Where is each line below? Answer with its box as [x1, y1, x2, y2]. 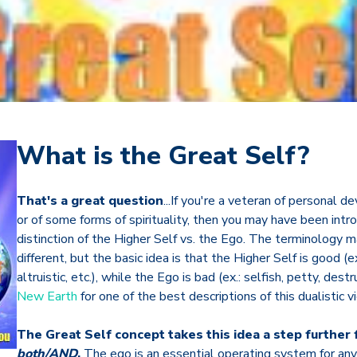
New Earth [17, 287, 77, 305]
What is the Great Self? [17, 138, 309, 173]
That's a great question [17, 191, 163, 210]
